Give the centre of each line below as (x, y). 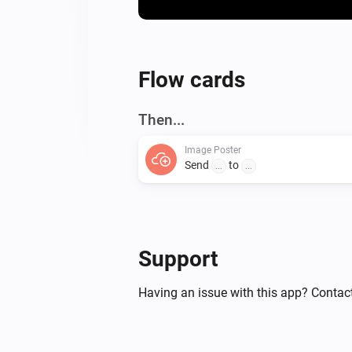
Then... (161, 119)
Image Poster (213, 150)
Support (178, 258)
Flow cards (192, 79)
